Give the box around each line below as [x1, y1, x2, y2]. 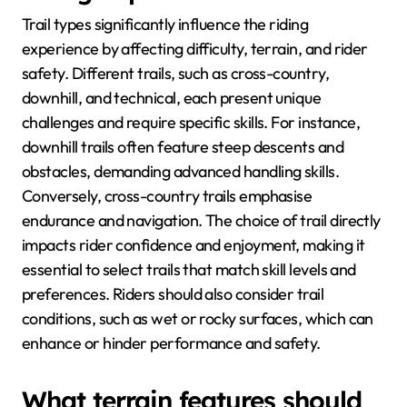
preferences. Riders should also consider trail [22, 283, 324, 305]
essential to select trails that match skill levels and [22, 259, 356, 281]
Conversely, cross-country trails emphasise [22, 185, 313, 207]
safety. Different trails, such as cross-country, [22, 63, 330, 84]
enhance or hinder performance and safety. [22, 333, 321, 354]
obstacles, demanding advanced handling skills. [22, 161, 340, 183]
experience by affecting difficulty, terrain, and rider [22, 38, 368, 60]
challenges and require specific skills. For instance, [22, 112, 361, 134]
